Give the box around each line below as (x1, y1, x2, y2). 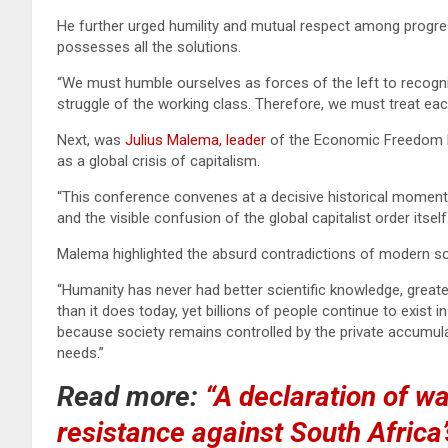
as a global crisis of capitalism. (57, 151, 260, 170)
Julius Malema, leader (125, 130, 266, 149)
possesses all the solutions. (57, 37, 241, 56)
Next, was (57, 130, 125, 149)
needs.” (57, 343, 104, 362)
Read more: (57, 379, 198, 413)
